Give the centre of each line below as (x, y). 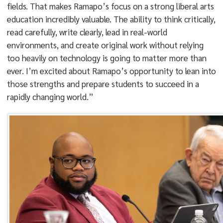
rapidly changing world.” (50, 97)
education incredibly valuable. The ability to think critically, (111, 19)
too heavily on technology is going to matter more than (107, 58)
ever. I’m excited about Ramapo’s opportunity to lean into (111, 71)
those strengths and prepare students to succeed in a (103, 84)
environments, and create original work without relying (105, 45)
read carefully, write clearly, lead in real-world (87, 32)
